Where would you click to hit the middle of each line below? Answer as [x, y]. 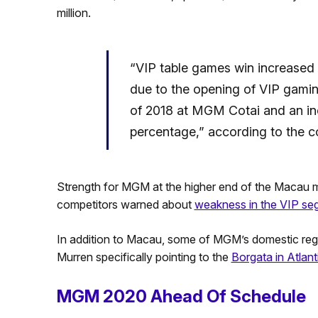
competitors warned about [125, 204]
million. [73, 12]
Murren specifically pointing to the [144, 257]
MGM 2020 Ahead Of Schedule [181, 296]
